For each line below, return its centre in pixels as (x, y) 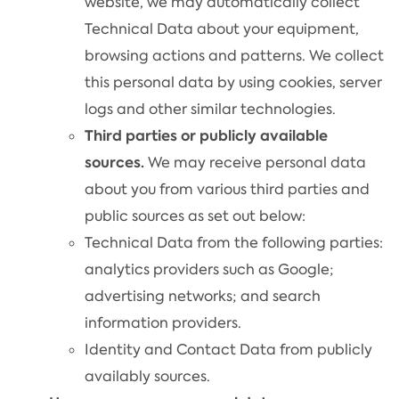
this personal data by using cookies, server (233, 82)
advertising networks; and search (203, 296)
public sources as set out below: (195, 216)
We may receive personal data (255, 162)
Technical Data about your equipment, (222, 28)
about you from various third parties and (227, 189)
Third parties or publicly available (206, 135)
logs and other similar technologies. (210, 109)
